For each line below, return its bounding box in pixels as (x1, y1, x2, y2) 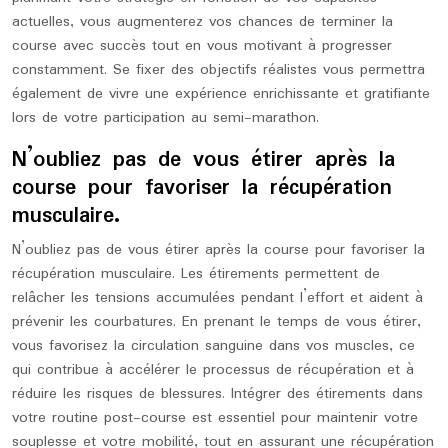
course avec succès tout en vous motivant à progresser (12, 34, 392, 58)
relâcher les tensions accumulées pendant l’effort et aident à (12, 286, 423, 310)
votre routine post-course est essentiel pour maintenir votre (12, 406, 418, 430)
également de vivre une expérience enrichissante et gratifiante (12, 82, 430, 106)
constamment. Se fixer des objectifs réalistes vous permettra (12, 58, 425, 82)
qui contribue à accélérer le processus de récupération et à (12, 358, 414, 382)
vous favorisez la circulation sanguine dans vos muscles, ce (12, 334, 415, 358)
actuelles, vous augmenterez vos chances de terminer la (12, 10, 393, 34)
